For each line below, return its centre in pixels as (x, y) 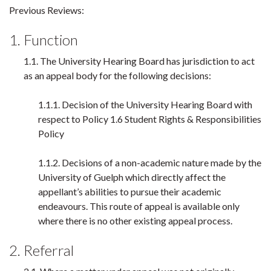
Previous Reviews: (47, 10)
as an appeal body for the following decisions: (117, 75)
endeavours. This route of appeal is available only (139, 206)
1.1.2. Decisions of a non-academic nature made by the (150, 162)
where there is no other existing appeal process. (135, 220)
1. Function (44, 40)
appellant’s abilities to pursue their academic (130, 191)
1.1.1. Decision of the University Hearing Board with (145, 104)
